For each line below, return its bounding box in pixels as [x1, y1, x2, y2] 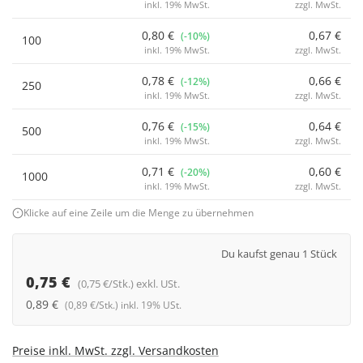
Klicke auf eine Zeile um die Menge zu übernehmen [23, 206, 254, 220]
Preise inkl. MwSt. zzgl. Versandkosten [12, 343, 219, 358]
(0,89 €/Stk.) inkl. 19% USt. [65, 298, 181, 312]
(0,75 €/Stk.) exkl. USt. [78, 276, 180, 291]
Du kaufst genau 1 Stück [221, 246, 337, 261]
